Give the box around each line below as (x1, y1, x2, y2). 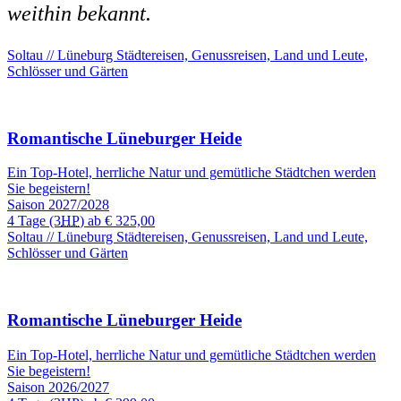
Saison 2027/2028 (7, 197, 109, 213)
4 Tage (7, 213, 49, 229)
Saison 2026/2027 (7, 379, 109, 395)
